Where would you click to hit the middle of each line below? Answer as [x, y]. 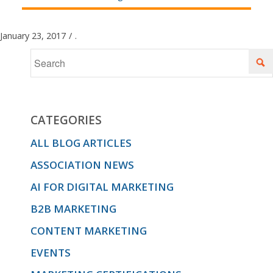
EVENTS [51, 253]
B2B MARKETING [73, 209]
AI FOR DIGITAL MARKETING [102, 187]
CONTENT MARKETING [89, 231]
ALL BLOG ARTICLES [81, 143]
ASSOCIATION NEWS [82, 165]
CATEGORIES [66, 120]
